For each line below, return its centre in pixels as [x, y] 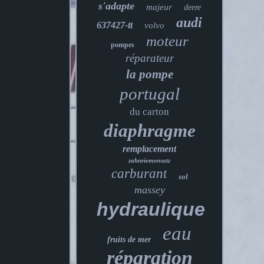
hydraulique [151, 209]
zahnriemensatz [150, 160]
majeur [159, 7]
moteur [167, 41]
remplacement [150, 149]
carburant [139, 174]
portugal [149, 94]
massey [149, 190]
